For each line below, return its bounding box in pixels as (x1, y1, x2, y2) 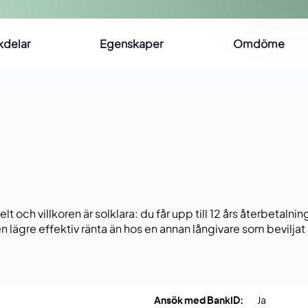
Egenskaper (100, 39, 164, 51)
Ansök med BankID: (154, 296, 243, 307)
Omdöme (232, 39, 285, 51)
